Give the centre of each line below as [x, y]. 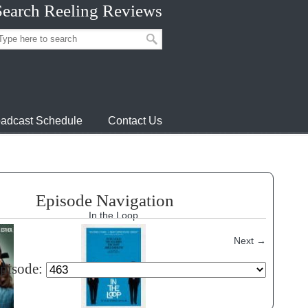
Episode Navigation [105, 200]
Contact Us [135, 121]
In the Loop [113, 215]
